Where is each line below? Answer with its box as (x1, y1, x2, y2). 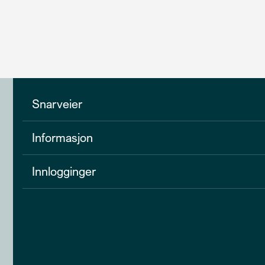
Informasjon (32, 131, 93, 146)
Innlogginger (32, 164, 96, 179)
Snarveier (32, 97, 83, 112)
